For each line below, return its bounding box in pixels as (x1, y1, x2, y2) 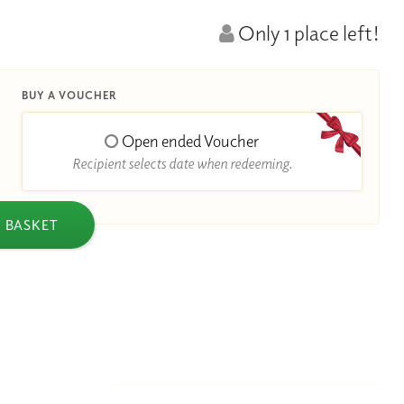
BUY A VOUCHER (21, 88, 117, 103)
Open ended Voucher (121, 131, 259, 152)
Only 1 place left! (234, 19, 381, 46)
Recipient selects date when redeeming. (71, 154, 292, 173)
